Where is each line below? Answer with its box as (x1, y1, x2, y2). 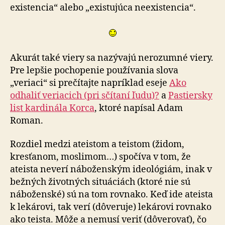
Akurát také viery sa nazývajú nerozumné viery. (10, 52, 213, 64)
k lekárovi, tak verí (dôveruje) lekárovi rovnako (10, 201, 211, 213)
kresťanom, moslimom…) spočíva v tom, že (10, 151, 191, 163)
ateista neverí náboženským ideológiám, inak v (10, 164, 212, 175)
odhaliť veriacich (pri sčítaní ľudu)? (10, 89, 159, 101)
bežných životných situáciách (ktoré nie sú (10, 176, 190, 188)
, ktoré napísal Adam (94, 102, 183, 114)
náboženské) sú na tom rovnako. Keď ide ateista (10, 189, 213, 200)
